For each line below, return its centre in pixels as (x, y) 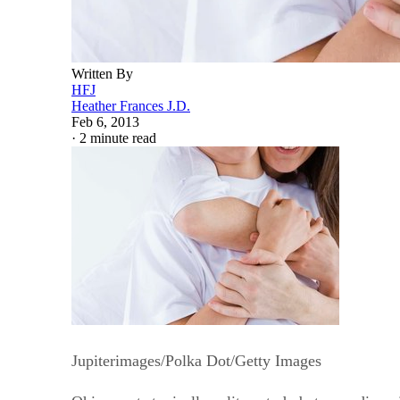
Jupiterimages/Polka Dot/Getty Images (196, 360)
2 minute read (118, 137)
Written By (102, 73)
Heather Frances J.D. (131, 105)
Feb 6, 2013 (105, 121)
